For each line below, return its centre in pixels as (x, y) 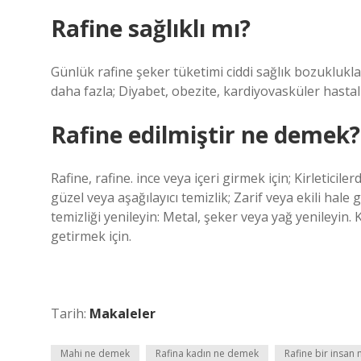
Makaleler (122, 313)
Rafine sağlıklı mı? (151, 28)
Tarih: (70, 313)
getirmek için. (91, 236)
